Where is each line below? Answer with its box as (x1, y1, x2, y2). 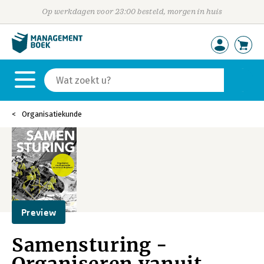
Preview (21, 207, 57, 217)
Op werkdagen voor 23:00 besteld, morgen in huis (41, 7, 223, 16)
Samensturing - (12, 233, 167, 257)
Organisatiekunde (22, 110, 82, 118)
